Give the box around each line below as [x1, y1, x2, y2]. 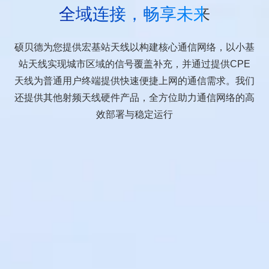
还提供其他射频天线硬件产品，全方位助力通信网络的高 [14, 92, 255, 103]
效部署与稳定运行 [96, 109, 173, 119]
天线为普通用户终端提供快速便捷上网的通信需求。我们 [14, 75, 255, 86]
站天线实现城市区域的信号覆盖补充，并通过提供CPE [19, 58, 250, 69]
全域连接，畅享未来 [59, 4, 210, 23]
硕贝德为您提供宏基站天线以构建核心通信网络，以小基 [14, 41, 255, 52]
